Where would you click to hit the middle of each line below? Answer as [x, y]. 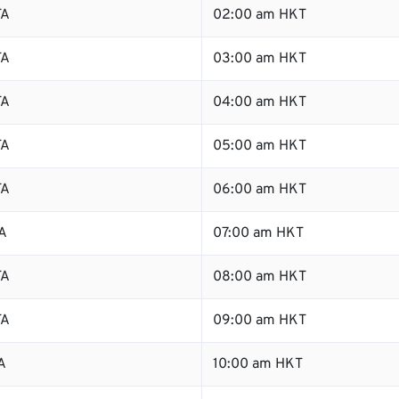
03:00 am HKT [260, 59]
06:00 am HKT [260, 190]
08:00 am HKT [260, 277]
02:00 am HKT [260, 15]
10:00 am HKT [258, 364]
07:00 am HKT [258, 233]
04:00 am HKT [260, 102]
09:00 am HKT [260, 321]
